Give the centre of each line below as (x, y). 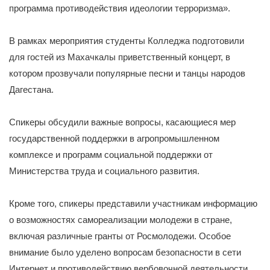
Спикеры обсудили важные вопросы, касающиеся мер (122, 122)
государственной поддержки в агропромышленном (114, 139)
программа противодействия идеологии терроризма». (120, 8)
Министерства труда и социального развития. (104, 171)
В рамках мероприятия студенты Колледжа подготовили (127, 41)
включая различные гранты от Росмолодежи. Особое (120, 236)
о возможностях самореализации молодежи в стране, (121, 220)
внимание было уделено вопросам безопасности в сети (125, 253)
